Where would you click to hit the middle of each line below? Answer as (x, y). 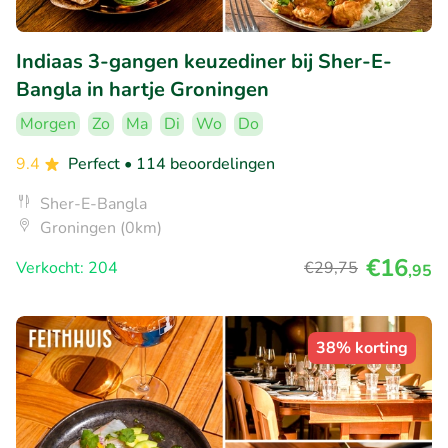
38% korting (362, 348)
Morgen (48, 124)
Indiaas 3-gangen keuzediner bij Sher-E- (204, 62)
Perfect (96, 164)
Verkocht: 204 (67, 268)
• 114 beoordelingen (199, 164)
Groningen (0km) (101, 228)
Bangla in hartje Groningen (142, 90)
